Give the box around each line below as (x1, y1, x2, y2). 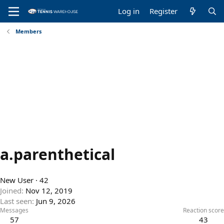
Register (149, 6, 178, 16)
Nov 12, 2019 (25, 185, 72, 196)
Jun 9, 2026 (36, 196, 75, 206)
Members (15, 27, 41, 35)
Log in (118, 6, 140, 16)
